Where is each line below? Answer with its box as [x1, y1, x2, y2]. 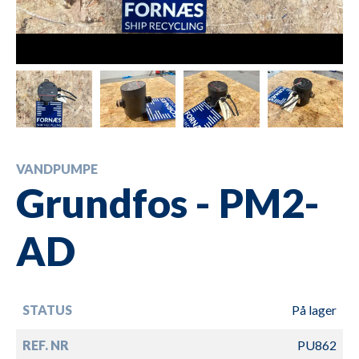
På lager [292, 301, 337, 317]
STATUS [22, 301, 72, 317]
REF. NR [22, 337, 69, 353]
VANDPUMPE [16, 160, 98, 176]
